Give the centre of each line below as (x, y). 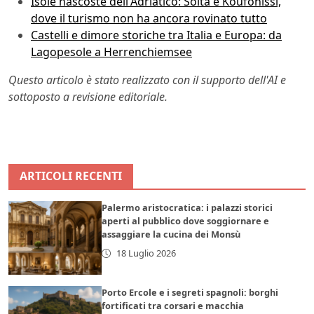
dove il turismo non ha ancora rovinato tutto (149, 19)
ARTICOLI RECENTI (71, 176)
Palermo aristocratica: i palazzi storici (187, 208)
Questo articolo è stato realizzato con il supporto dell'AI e (147, 80)
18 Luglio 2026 (146, 253)
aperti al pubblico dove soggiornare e (186, 221)
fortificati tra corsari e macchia (173, 306)
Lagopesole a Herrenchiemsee (111, 52)
